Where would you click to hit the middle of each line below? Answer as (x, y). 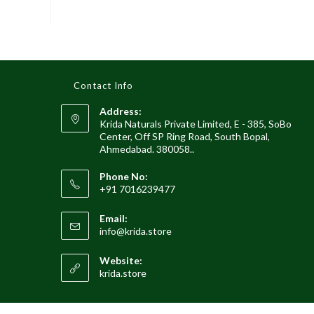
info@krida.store (136, 231)
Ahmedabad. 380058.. (147, 149)
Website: (121, 261)
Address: (121, 111)
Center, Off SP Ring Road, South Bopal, (185, 137)
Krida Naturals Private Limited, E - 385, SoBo (196, 124)
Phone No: (124, 177)
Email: (114, 219)
